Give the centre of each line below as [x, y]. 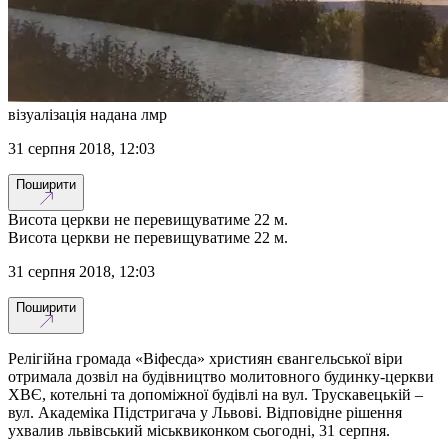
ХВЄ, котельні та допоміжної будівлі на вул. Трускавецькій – [215, 394]
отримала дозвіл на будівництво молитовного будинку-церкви [221, 376]
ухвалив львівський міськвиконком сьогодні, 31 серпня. [199, 430]
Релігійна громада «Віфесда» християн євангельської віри [205, 358]
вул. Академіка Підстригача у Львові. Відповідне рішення [205, 412]
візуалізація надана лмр [87, 114]
